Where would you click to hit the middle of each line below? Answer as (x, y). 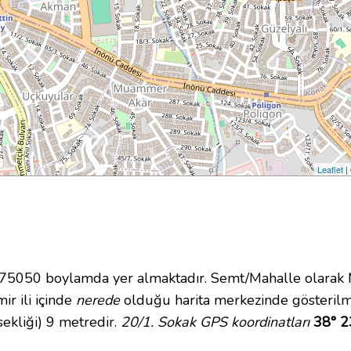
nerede (98, 300)
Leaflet (331, 170)
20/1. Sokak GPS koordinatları (215, 322)
